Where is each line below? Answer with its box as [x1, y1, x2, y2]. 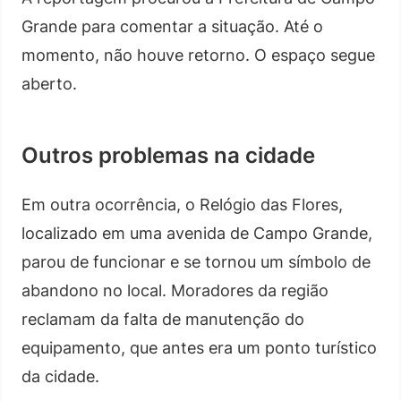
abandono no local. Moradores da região [21, 280, 328, 300]
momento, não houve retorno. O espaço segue [21, 45, 375, 64]
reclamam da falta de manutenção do [21, 309, 304, 328]
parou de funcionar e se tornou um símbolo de [21, 252, 371, 271]
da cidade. [21, 366, 99, 386]
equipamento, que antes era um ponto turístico [21, 337, 377, 357]
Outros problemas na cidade [21, 141, 315, 168]
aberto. [21, 73, 77, 93]
